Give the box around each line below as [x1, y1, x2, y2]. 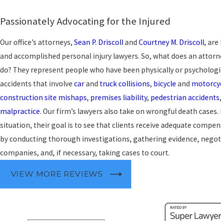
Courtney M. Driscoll [139, 37, 204, 47]
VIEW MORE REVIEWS [10, 169, 103, 179]
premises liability [90, 93, 147, 103]
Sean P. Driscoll [74, 37, 123, 47]
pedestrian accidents [150, 93, 220, 103]
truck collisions [100, 79, 150, 89]
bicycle [153, 79, 178, 89]
